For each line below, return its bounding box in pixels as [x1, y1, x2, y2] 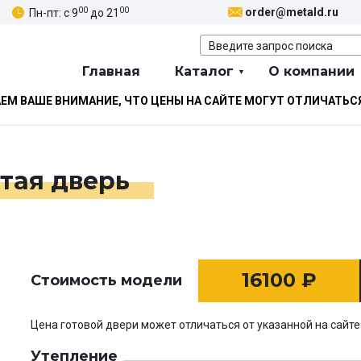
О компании [268, 64, 355, 80]
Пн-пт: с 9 [29, 6, 78, 19]
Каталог [175, 64, 234, 80]
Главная [82, 64, 140, 80]
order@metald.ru [245, 6, 338, 19]
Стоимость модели [31, 272, 182, 290]
